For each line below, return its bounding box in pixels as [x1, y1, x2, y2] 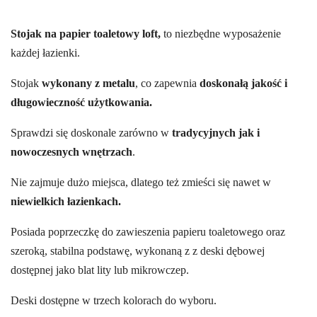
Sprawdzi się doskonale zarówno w [11, 127, 172, 139]
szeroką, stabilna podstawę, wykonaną [11, 245, 185, 258]
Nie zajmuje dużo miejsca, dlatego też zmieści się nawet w [11, 176, 271, 189]
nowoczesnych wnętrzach [11, 146, 132, 158]
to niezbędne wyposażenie [161, 28, 281, 40]
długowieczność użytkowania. [11, 96, 152, 109]
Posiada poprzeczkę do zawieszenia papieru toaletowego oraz [11, 226, 285, 238]
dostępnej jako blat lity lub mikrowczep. [11, 264, 189, 277]
